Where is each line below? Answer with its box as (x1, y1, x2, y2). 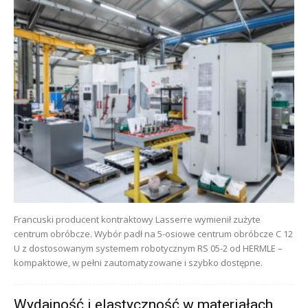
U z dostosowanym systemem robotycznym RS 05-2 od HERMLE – (14, 241, 283, 254)
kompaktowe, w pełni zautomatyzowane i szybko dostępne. (14, 256, 263, 269)
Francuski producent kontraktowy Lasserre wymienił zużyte (14, 212, 261, 225)
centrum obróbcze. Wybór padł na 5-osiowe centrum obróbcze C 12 (14, 227, 293, 240)
